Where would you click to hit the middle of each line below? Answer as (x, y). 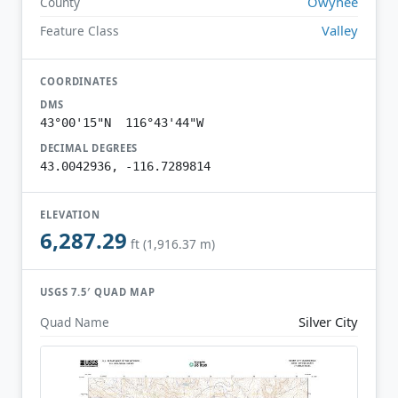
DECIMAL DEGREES (89, 147)
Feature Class (80, 30)
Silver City (328, 321)
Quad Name (75, 322)
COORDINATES (79, 81)
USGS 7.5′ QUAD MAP (98, 292)
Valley (340, 30)
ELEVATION (71, 214)
